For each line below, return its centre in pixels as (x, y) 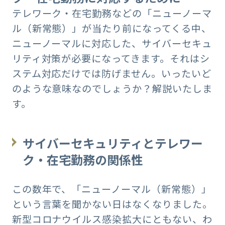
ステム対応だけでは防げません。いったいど (111, 73)
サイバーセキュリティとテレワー (113, 143)
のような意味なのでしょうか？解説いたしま (112, 88)
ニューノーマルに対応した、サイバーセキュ (112, 43)
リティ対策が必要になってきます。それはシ (111, 58)
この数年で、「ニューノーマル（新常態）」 (111, 189)
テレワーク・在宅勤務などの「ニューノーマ (112, 13)
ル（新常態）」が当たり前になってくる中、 (111, 28)
